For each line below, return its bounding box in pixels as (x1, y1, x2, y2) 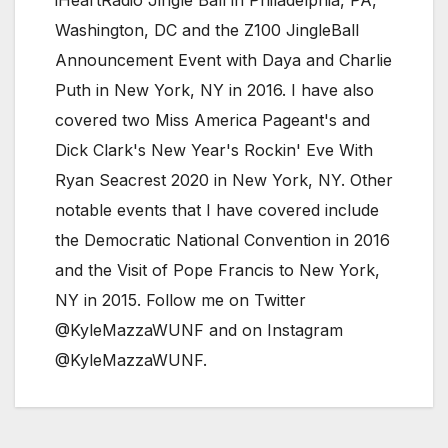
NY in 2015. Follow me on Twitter (55, 289, 306, 310)
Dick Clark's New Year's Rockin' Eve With (55, 139, 373, 160)
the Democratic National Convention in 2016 (55, 229, 390, 250)
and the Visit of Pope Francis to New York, (55, 259, 380, 280)
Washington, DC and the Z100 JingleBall (55, 19, 359, 40)
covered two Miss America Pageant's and (55, 109, 370, 130)
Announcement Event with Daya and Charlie (55, 49, 392, 70)
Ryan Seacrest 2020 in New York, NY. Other (55, 169, 393, 190)
